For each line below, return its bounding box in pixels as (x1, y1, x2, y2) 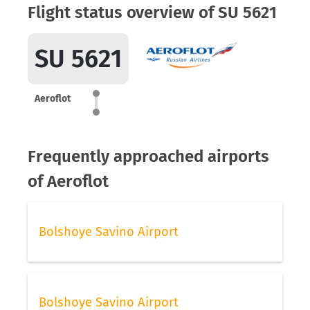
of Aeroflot (28, 172, 109, 191)
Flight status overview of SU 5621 (28, 3, 277, 22)
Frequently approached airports (28, 147, 269, 166)
